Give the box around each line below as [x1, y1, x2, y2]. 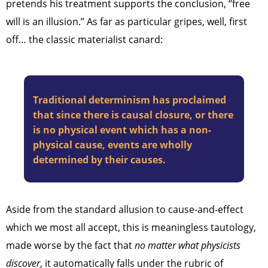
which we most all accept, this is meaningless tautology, [6, 221, 256, 234]
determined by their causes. [33, 153, 166, 166]
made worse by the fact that [6, 239, 135, 252]
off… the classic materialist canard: [6, 33, 163, 46]
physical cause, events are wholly [33, 138, 192, 151]
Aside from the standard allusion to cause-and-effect [6, 203, 243, 216]
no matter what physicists [135, 239, 240, 252]
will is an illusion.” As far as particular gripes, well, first [6, 15, 247, 28]
